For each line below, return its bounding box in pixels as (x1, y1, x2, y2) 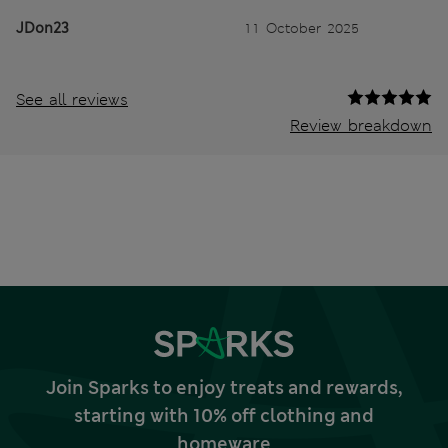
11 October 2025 (244, 18, 359, 37)
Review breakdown (290, 114, 432, 136)
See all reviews (16, 88, 128, 110)
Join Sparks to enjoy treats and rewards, (46, 375, 402, 400)
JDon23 (16, 18, 69, 37)
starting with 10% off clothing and (74, 403, 374, 428)
